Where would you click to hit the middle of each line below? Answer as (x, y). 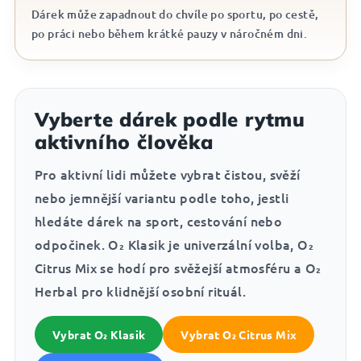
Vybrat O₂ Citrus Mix (239, 334)
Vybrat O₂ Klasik (99, 334)
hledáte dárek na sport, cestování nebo (159, 221)
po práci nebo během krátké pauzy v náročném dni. (170, 33)
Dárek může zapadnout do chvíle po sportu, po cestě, (175, 14)
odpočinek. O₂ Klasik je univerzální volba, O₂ (174, 244)
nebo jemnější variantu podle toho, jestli (162, 197)
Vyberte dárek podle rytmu (170, 119)
